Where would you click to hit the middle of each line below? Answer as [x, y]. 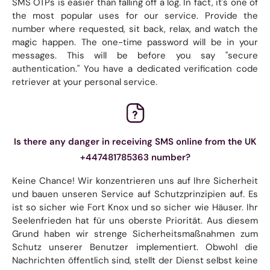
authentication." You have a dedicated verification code [135, 68]
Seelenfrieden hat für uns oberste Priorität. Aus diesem [135, 220]
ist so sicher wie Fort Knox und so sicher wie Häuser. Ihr [135, 207]
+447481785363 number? [135, 157]
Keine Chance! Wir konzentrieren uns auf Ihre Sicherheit [135, 181]
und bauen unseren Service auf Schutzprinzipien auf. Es [135, 194]
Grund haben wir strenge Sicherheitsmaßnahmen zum [135, 234]
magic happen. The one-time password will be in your [135, 42]
